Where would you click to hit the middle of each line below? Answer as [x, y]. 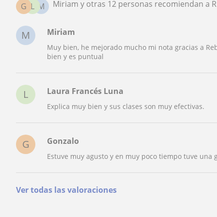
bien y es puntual [76, 56]
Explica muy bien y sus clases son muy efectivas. [126, 106]
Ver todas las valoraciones [67, 190]
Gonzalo [63, 141]
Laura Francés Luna [85, 91]
